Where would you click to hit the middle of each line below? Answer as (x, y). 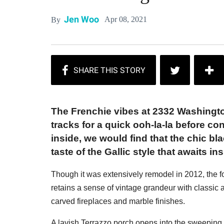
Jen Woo (81, 20)
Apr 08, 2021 (126, 19)
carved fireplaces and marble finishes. (118, 201)
